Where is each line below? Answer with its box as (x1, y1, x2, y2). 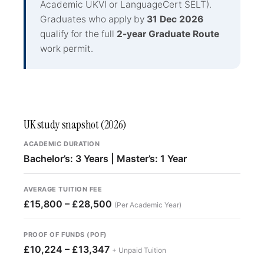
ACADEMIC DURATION (24, 140, 100, 148)
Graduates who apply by (40, 14, 147, 25)
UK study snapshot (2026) (24, 117, 126, 132)
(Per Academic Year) (114, 200, 181, 209)
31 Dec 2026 (147, 14, 203, 25)
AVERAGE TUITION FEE (24, 185, 103, 193)
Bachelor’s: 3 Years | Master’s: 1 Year (24, 153, 187, 164)
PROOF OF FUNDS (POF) (24, 230, 107, 239)
